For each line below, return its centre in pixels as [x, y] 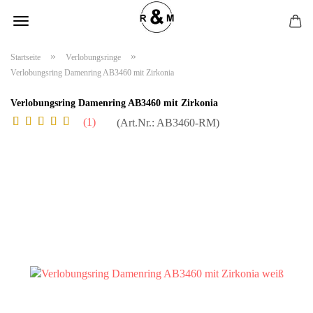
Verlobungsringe [93, 57]
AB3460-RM [186, 123]
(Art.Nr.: [137, 123]
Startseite [26, 57]
